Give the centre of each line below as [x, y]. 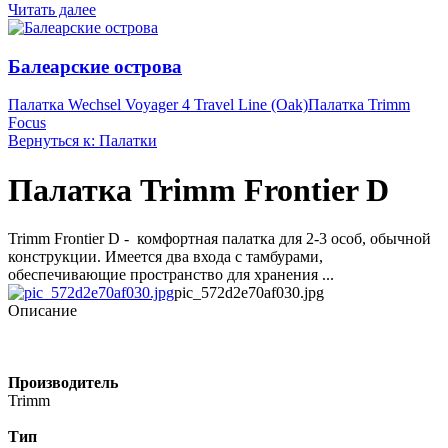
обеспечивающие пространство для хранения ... [171, 275]
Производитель [63, 383]
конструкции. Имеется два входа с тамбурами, [165, 257]
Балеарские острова [95, 66]
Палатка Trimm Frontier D [198, 189]
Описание [42, 311]
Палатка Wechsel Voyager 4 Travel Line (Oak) [158, 105]
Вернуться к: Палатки [82, 141]
